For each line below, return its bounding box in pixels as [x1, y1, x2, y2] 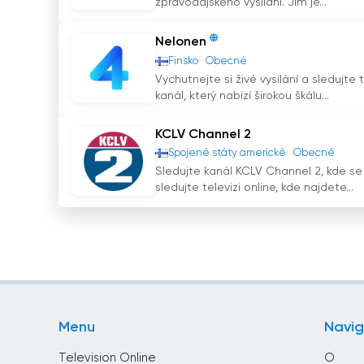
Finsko [168, 55, 198, 67]
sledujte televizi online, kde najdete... [155, 181, 353, 193]
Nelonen [155, 36, 206, 50]
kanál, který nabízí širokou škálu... [155, 89, 329, 102]
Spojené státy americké [168, 147, 286, 158]
